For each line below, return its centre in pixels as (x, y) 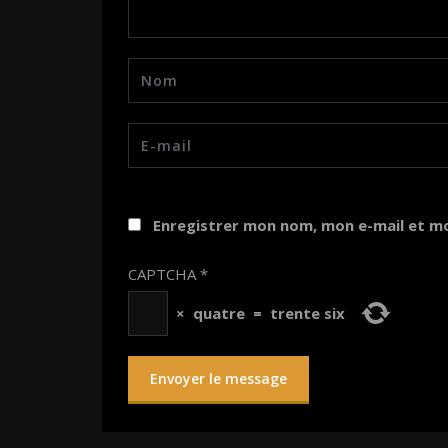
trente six (307, 313)
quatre (219, 313)
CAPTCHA (162, 274)
